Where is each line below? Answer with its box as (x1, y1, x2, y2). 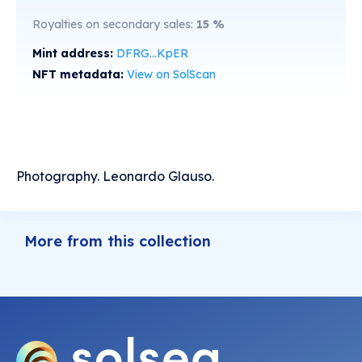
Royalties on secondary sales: (32, 17, 196, 32)
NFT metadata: (32, 67, 127, 82)
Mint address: (32, 46, 116, 61)
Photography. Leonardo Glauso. (16, 168, 214, 185)
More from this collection (24, 232, 211, 251)
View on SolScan (127, 67, 216, 82)
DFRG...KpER (116, 46, 188, 61)
